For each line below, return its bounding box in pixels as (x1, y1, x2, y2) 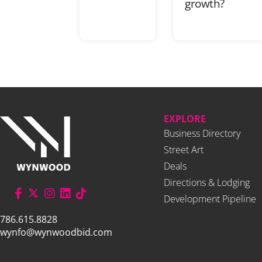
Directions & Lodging (164, 175, 250, 189)
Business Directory (164, 126, 240, 140)
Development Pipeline (164, 192, 256, 205)
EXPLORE (164, 112, 206, 125)
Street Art (164, 143, 204, 156)
